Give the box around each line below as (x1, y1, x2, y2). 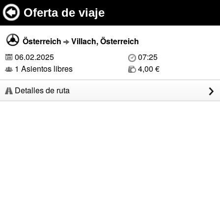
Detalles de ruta (13, 84, 70, 96)
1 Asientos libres (13, 63, 73, 74)
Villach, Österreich (71, 35, 139, 47)
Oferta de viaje (24, 6, 105, 19)
